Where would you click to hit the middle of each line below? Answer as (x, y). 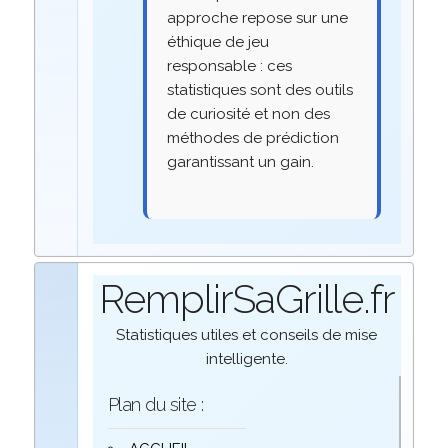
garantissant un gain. (241, 161)
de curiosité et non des (249, 113)
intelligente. (246, 358)
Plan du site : (155, 404)
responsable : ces (230, 65)
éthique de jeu (218, 41)
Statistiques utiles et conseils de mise (247, 334)
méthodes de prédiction (253, 137)
